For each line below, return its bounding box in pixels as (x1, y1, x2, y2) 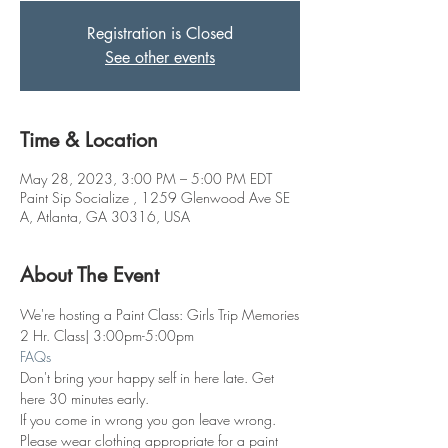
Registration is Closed (87, 22, 233, 44)
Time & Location (20, 126, 158, 153)
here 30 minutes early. (20, 388, 149, 408)
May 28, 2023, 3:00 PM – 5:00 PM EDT (20, 168, 272, 188)
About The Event (20, 261, 159, 288)
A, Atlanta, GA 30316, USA (20, 206, 190, 226)
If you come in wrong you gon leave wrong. (20, 409, 276, 429)
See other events (105, 46, 215, 68)
